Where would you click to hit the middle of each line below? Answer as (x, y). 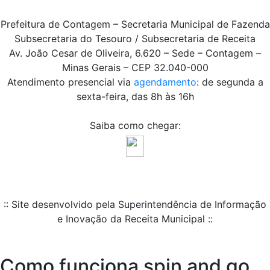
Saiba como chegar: (135, 126)
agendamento (165, 82)
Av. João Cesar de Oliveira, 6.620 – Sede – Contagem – (135, 53)
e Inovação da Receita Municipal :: (135, 219)
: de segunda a (230, 82)
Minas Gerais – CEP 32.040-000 (135, 68)
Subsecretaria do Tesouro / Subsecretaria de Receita (135, 39)
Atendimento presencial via (70, 82)
